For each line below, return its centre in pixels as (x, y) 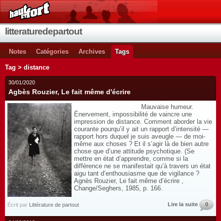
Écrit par (18, 205)
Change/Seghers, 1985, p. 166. (118, 188)
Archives (92, 52)
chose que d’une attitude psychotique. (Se (134, 151)
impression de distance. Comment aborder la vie (143, 122)
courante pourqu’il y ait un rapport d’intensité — (141, 129)
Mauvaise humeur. (134, 107)
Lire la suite (183, 204)
